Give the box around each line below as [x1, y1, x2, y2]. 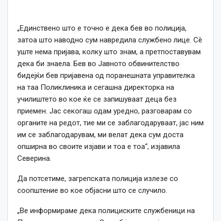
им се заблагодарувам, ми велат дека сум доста [17, 130, 184, 140]
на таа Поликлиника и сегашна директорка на [17, 83, 174, 92]
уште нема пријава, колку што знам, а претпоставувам [17, 47, 201, 57]
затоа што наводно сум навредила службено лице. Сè [17, 36, 202, 45]
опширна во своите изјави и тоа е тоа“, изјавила [17, 142, 180, 151]
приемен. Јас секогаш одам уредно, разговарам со [17, 107, 192, 116]
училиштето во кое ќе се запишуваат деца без [17, 95, 177, 104]
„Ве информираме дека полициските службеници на [17, 206, 195, 216]
